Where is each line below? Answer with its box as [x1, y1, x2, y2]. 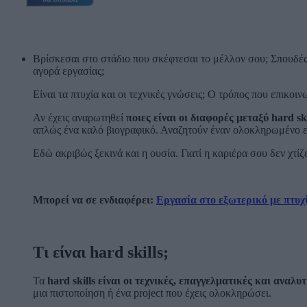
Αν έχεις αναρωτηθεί [33, 111, 126, 123]
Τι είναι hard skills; [33, 243, 169, 261]
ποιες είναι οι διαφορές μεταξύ [126, 111, 271, 123]
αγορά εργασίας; [33, 64, 104, 77]
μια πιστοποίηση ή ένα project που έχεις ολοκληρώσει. [33, 287, 271, 299]
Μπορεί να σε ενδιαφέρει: [33, 193, 156, 206]
